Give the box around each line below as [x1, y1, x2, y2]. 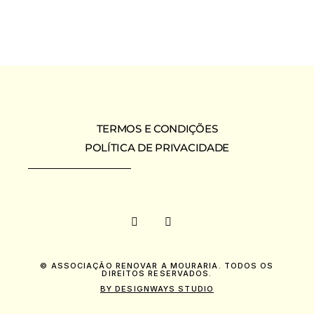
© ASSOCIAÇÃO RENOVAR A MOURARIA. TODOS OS [40, 261, 274, 271]
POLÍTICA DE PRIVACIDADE [84, 141, 230, 154]
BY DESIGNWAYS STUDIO [100, 284, 214, 294]
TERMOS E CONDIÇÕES [96, 122, 218, 135]
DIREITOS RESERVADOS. [102, 268, 212, 278]
